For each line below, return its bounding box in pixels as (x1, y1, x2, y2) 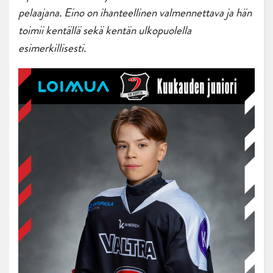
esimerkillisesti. (18, 39, 88, 57)
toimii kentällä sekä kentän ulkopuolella (18, 21, 191, 40)
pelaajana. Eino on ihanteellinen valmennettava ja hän (18, 4, 252, 22)
